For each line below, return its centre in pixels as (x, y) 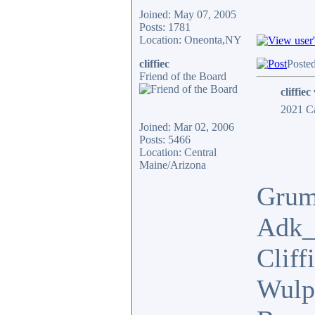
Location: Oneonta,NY (191, 40)
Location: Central (178, 152)
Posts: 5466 (165, 140)
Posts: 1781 (165, 27)
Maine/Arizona (173, 165)
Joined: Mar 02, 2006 (187, 127)
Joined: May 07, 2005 (188, 14)
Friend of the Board (183, 76)
